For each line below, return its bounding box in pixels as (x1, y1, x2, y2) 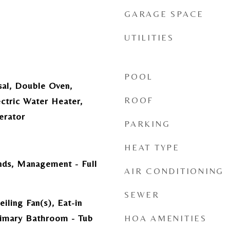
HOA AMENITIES (124, 213, 207, 223)
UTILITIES (124, 32, 174, 43)
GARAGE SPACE (124, 9, 204, 19)
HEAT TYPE (124, 142, 180, 152)
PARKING (124, 119, 170, 129)
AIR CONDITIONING (124, 166, 224, 176)
